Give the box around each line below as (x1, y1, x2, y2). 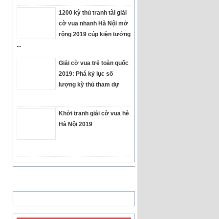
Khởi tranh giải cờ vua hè (59, 110, 129, 117)
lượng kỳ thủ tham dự (59, 81, 119, 88)
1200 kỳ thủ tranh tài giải (59, 9, 127, 16)
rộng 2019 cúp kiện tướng (59, 31, 131, 38)
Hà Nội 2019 (59, 121, 92, 128)
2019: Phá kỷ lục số (59, 70, 113, 77)
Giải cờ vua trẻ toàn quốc (59, 60, 129, 66)
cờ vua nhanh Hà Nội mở (59, 20, 128, 27)
